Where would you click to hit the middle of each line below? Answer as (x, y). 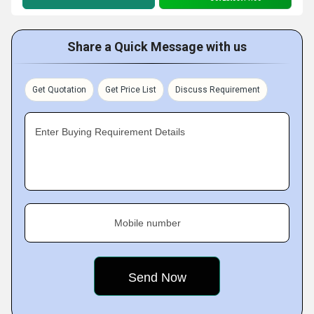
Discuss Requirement (218, 90)
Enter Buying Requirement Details (110, 132)
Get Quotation (59, 90)
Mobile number (148, 223)
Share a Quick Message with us (157, 47)
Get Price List (131, 90)
